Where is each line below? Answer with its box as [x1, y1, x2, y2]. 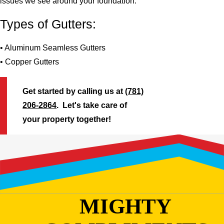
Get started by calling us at [22, 87, 125, 96]
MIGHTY [79, 193, 172, 218]
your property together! [22, 115, 111, 124]
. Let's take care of [56, 101, 127, 110]
